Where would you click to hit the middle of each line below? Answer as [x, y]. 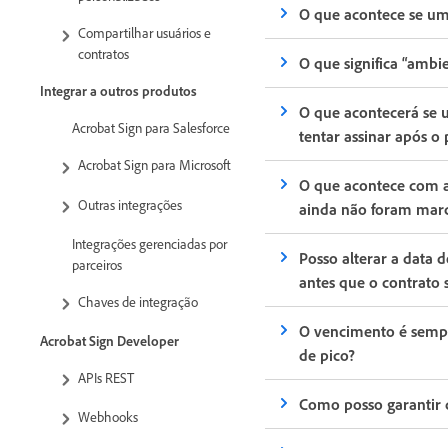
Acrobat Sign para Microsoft [154, 165]
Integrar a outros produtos [118, 91]
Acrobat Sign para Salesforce [151, 128]
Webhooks [109, 417]
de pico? [327, 354]
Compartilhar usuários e [144, 33]
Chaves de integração [138, 301]
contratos [103, 54]
